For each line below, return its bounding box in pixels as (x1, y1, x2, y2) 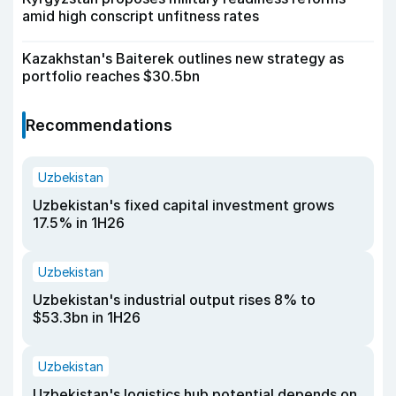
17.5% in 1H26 (33, 213, 125, 232)
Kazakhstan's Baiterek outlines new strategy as (22, 49, 344, 67)
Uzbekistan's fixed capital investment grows (33, 195, 334, 214)
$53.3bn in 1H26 (33, 308, 141, 326)
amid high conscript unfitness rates (22, 6, 259, 25)
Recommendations (26, 115, 172, 134)
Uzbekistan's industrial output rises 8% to (33, 290, 316, 308)
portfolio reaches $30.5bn (22, 66, 200, 85)
